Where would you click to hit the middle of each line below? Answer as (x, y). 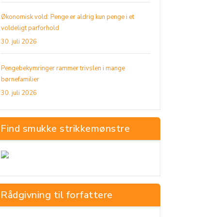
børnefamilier (20, 79)
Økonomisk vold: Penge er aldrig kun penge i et (68, 17)
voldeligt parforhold (30, 28)
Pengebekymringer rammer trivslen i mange (63, 68)
